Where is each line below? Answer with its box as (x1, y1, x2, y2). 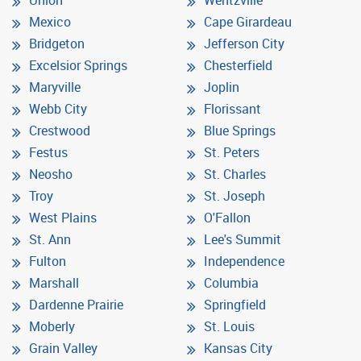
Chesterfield (204, 56, 272, 74)
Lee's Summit (204, 230, 281, 248)
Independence (204, 251, 284, 270)
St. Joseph (204, 186, 265, 205)
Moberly (29, 317, 75, 335)
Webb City (29, 99, 87, 118)
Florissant (204, 99, 261, 118)
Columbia (204, 273, 259, 292)
